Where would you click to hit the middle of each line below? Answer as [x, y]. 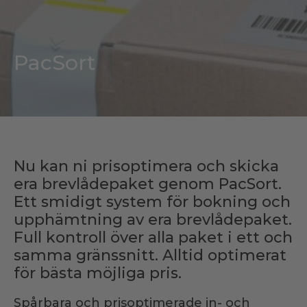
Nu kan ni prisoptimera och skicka [146, 167]
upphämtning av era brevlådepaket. [153, 220]
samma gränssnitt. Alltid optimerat [150, 256]
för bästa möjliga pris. [98, 273]
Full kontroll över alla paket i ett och [153, 238]
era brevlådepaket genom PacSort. [148, 184]
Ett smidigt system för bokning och [152, 202]
